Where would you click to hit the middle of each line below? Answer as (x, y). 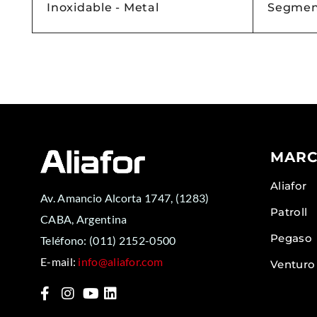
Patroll (289, 212)
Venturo (293, 264)
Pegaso (291, 238)
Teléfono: (65, 240)
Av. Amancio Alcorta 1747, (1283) (125, 197)
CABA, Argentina (84, 219)
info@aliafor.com (121, 261)
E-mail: (58, 261)
